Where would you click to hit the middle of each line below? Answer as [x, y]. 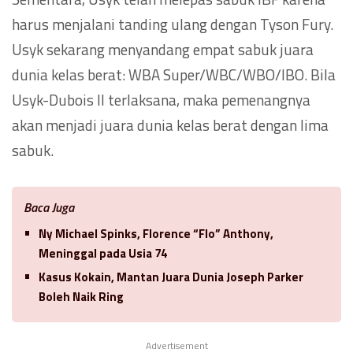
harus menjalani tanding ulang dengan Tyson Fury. [173, 24]
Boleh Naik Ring [81, 296]
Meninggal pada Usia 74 [103, 253]
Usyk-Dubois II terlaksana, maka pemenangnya [161, 99]
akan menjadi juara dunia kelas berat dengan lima [170, 124]
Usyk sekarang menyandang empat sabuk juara [163, 49]
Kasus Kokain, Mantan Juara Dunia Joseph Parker [171, 277]
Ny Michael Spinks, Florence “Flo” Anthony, [156, 233]
